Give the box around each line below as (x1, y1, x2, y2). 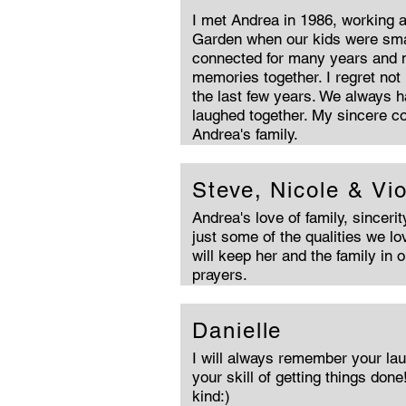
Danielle (192, 318, 283, 343)
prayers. (192, 266, 247, 284)
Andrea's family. (192, 125, 298, 143)
